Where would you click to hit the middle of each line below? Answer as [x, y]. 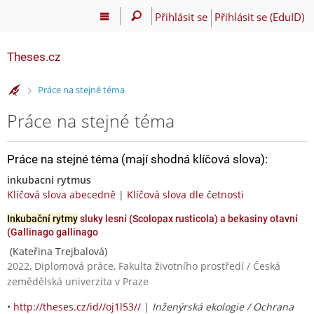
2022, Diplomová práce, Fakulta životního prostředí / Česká [144, 266]
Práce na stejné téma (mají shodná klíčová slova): [137, 159]
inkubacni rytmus [49, 179]
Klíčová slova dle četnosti [185, 194]
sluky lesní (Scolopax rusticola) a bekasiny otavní [188, 218]
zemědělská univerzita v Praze [78, 281]
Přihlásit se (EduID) [259, 16]
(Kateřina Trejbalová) [57, 251]
